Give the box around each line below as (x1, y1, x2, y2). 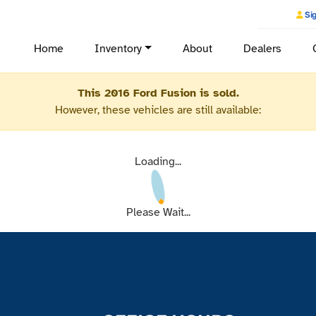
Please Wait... (126, 205, 190, 219)
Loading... (135, 154, 181, 169)
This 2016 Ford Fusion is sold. (77, 86, 239, 100)
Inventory (94, 42, 142, 56)
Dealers (243, 42, 282, 56)
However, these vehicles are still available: (55, 103, 261, 117)
